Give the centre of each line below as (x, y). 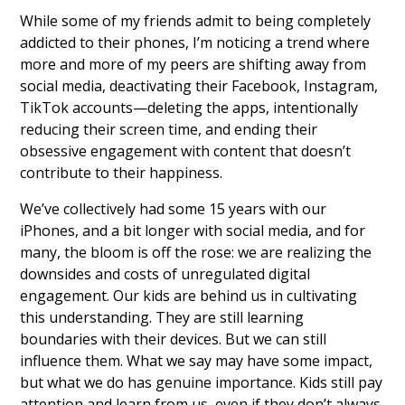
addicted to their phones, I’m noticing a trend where (195, 43)
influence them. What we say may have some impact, (197, 361)
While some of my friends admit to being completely (196, 21)
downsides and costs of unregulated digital (165, 274)
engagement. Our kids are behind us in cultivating (189, 296)
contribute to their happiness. (122, 173)
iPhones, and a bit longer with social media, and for (193, 231)
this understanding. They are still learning (162, 318)
